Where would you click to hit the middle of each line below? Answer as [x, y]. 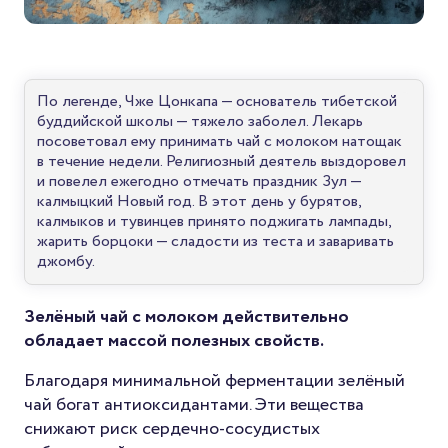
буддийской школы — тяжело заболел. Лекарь [200, 121]
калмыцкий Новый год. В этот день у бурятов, [199, 201]
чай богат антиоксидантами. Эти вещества [194, 404]
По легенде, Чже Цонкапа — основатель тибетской [217, 101]
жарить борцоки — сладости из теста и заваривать [215, 241]
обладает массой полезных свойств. [174, 340]
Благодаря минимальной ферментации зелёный [214, 380]
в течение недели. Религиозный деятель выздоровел [221, 161]
